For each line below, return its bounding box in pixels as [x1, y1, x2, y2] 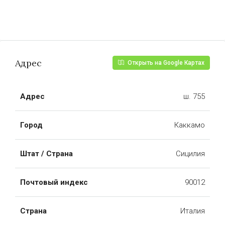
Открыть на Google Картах [126, 59, 204, 66]
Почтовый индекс [20, 178, 88, 187]
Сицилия [176, 149, 205, 158]
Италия [180, 206, 205, 215]
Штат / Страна [20, 149, 73, 158]
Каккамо [174, 121, 205, 130]
